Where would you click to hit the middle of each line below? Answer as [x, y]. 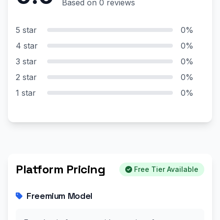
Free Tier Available [166, 169]
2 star [26, 77]
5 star [26, 30]
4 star [27, 46]
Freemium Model [59, 196]
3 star [26, 61]
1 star [26, 93]
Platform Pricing [61, 169]
